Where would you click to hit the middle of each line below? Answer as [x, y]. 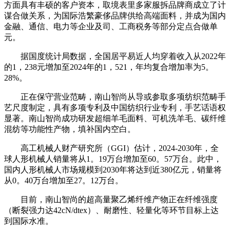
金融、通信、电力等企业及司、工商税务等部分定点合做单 [111, 26]
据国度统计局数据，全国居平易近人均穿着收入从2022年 [115, 56]
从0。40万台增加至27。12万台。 [64, 180]
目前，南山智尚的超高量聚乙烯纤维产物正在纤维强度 [111, 199]
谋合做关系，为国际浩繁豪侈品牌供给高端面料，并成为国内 [115, 16]
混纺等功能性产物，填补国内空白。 [70, 129]
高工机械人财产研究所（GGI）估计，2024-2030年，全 [111, 148]
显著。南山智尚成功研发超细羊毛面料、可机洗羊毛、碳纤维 [115, 118]
